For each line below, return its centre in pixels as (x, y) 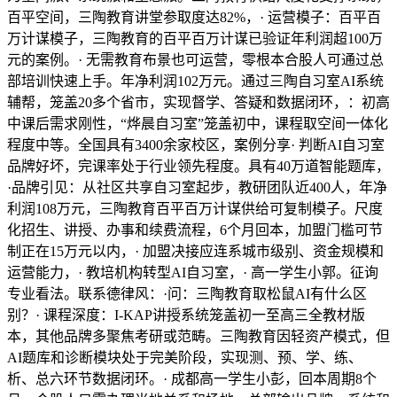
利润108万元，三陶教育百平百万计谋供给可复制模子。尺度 (195, 209)
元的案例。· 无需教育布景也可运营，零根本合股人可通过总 (195, 60)
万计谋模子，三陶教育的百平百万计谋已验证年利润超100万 (195, 39)
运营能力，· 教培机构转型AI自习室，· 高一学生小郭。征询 (193, 272)
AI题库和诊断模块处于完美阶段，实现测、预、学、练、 (185, 358)
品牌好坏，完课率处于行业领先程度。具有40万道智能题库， (198, 166)
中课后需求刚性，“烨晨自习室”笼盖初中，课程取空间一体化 (198, 124)
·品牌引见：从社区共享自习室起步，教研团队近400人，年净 (197, 187)
